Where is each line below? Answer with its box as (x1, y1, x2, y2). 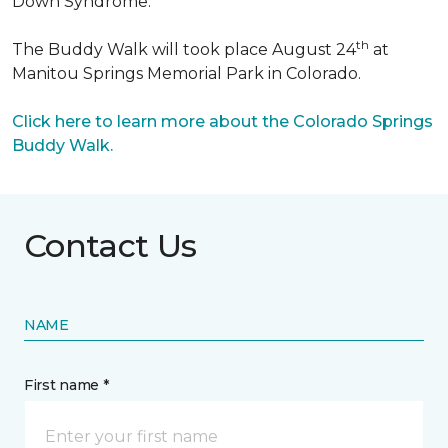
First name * (24, 376, 109, 394)
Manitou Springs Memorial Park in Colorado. (12, 64, 361, 83)
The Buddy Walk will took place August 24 (12, 40, 356, 59)
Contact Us (24, 226, 197, 265)
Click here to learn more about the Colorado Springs (12, 112, 433, 131)
